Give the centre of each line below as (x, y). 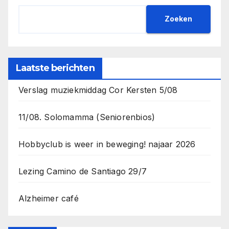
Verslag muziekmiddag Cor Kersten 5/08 (98, 90)
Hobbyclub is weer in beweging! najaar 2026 (107, 144)
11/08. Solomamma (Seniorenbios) (87, 117)
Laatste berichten (55, 68)
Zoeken (178, 19)
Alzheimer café (49, 198)
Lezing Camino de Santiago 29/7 (83, 171)
